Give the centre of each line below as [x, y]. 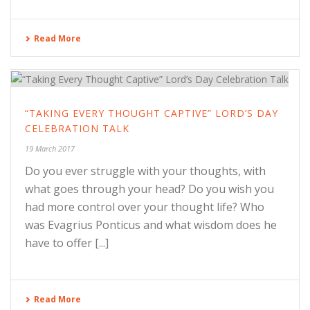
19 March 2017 [50, 148]
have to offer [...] [67, 243]
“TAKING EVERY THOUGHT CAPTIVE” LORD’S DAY [152, 113]
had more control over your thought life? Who [145, 207]
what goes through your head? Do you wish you [149, 189]
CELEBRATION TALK [77, 128]
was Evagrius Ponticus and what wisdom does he [151, 225]
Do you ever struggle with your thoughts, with [145, 171]
